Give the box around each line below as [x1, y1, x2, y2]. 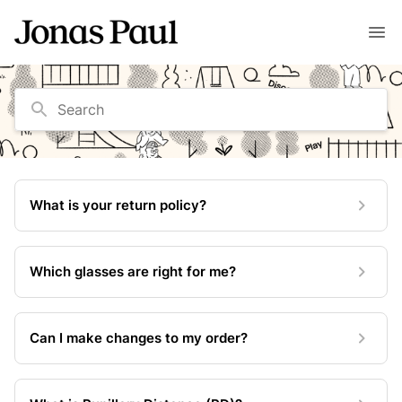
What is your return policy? [30, 197, 206, 214]
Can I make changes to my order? [30, 329, 248, 346]
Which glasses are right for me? [30, 263, 236, 280]
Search [28, 98, 66, 113]
